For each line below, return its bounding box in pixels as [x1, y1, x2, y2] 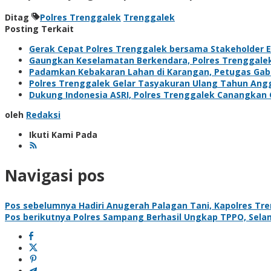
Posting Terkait [5, 22, 74, 34]
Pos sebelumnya [5, 199, 76, 211]
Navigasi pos [5, 165, 105, 187]
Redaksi [26, 108, 60, 120]
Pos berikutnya [5, 211, 71, 223]
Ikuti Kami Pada [29, 128, 97, 140]
